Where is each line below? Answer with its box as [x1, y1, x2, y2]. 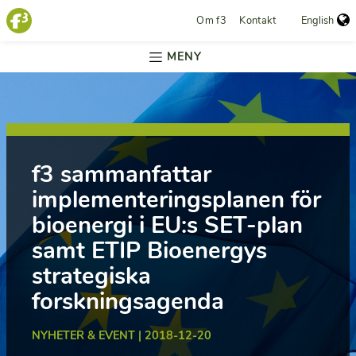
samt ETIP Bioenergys [32, 234, 267, 266]
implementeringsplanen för [32, 184, 321, 215]
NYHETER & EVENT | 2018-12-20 [32, 327, 211, 343]
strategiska [32, 260, 151, 292]
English [301, 14, 335, 28]
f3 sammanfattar [32, 158, 211, 190]
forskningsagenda [32, 285, 224, 317]
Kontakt [239, 14, 277, 28]
